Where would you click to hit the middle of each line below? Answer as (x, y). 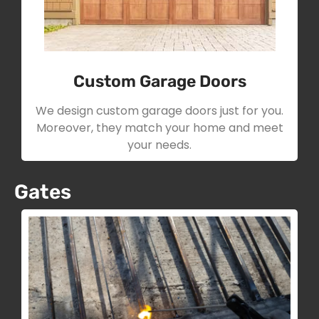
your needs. (159, 145)
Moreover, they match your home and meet (159, 128)
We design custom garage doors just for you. (159, 111)
